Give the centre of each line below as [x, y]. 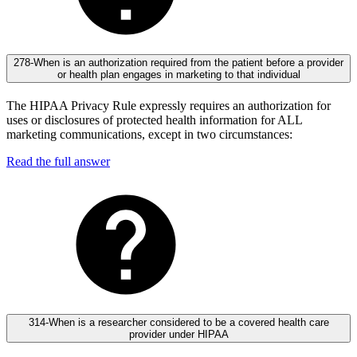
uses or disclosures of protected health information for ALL [154, 120]
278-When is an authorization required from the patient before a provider [178, 63]
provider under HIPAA [178, 334]
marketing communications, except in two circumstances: [149, 135]
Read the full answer [58, 162]
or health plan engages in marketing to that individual [178, 75]
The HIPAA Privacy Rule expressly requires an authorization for [169, 106]
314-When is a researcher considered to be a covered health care [178, 322]
